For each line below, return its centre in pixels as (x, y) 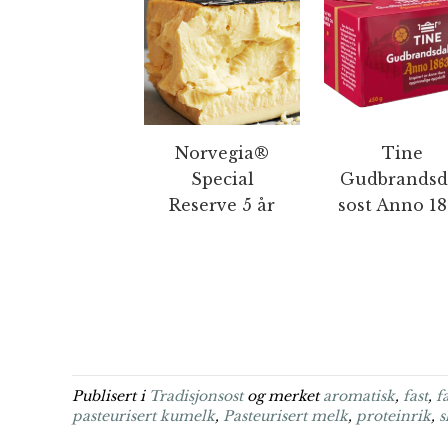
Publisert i (110, 396)
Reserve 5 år (222, 205)
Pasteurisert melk (285, 416)
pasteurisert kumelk (143, 416)
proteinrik (393, 416)
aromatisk (359, 396)
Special (222, 179)
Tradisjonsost (196, 396)
